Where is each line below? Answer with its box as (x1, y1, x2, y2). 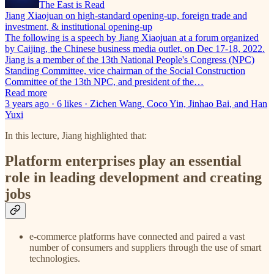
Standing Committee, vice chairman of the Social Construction (5, 65, 245, 76)
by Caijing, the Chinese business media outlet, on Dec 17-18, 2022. (5, 43, 265, 54)
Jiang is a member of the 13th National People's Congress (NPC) (5, 54, 254, 65)
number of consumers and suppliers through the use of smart (29, 242, 261, 253)
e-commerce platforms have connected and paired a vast (29, 231, 245, 242)
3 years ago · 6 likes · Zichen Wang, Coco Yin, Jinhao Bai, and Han (5, 98, 267, 109)
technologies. (29, 253, 80, 264)
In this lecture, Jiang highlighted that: (5, 130, 147, 141)
